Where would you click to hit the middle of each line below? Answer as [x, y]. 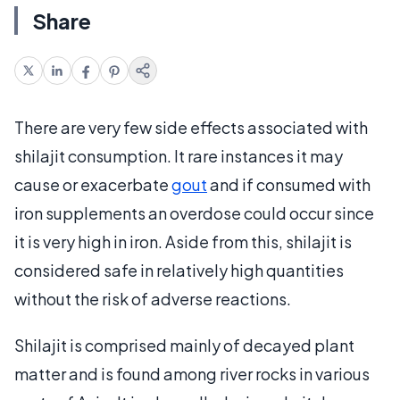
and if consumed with [289, 184]
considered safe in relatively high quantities [179, 270]
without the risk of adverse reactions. [153, 298]
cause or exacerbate [93, 184]
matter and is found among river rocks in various [192, 373]
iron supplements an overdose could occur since [194, 212]
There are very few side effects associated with [191, 127]
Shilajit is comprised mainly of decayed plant [184, 345]
